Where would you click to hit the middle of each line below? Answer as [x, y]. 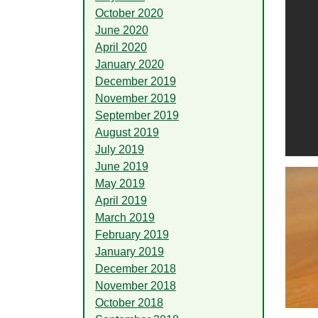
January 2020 [130, 64]
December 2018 [136, 268]
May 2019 [120, 183]
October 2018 [129, 302]
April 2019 [121, 200]
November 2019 [136, 98]
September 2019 [137, 115]
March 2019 [125, 217]
